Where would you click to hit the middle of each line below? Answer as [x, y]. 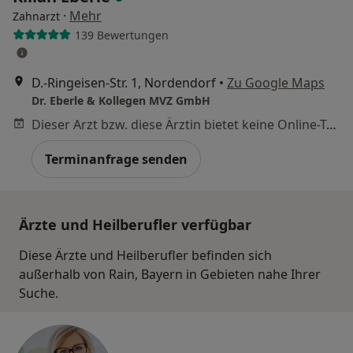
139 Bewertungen [121, 35]
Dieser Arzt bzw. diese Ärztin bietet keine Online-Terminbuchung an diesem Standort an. [331, 124]
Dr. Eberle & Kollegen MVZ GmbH [121, 100]
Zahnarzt [36, 16]
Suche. [39, 293]
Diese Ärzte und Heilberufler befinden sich [145, 255]
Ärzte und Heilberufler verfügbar [135, 225]
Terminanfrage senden [116, 159]
